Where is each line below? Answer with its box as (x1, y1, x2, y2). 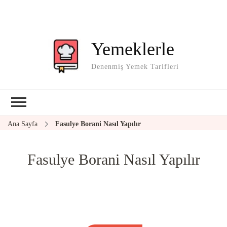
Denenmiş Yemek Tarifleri (91, 62, 179, 70)
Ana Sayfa (8, 120, 37, 128)
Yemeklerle (91, 39, 174, 59)
